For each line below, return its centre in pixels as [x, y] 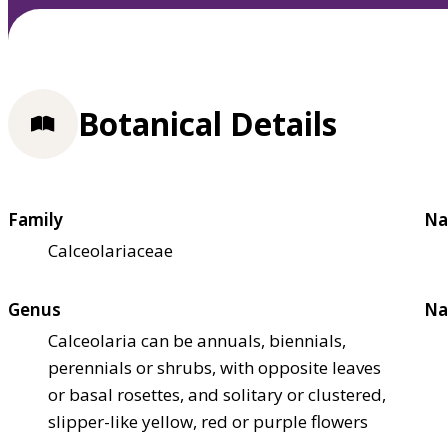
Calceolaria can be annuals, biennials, [197, 340]
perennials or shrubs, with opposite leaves [214, 367]
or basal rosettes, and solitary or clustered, [217, 394]
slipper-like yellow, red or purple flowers [208, 421]
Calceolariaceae [110, 250]
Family [35, 219]
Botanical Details [207, 124]
